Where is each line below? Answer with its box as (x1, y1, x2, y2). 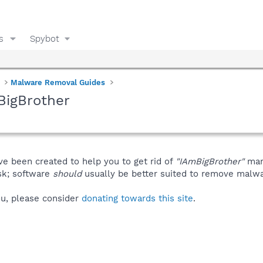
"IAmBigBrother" (176, 156, 244, 167)
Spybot (29, 33, 59, 44)
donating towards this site (82, 193, 193, 204)
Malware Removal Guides (11, 77, 106, 87)
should (53, 168, 82, 179)
